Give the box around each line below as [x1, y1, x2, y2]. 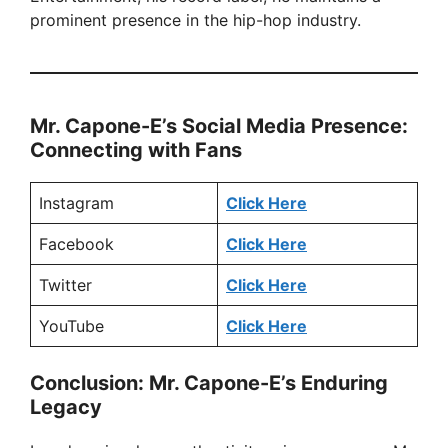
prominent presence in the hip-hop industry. [30, 10, 361, 31]
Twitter [39, 275, 92, 296]
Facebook [39, 234, 114, 255]
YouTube [39, 316, 104, 337]
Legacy [30, 395, 102, 420]
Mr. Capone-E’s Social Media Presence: [30, 114, 408, 139]
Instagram [39, 193, 114, 214]
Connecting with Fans [30, 138, 242, 163]
